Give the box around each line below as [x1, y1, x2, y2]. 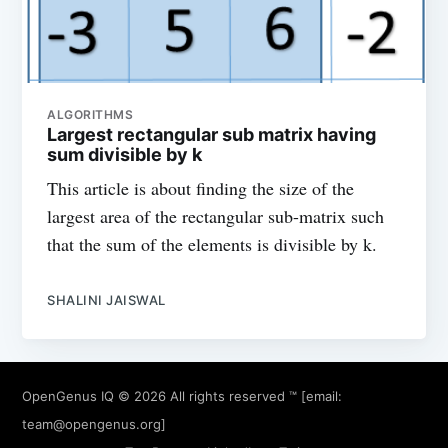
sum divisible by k [47, 144, 203, 166]
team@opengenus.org [22, 415, 162, 432]
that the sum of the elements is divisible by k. [47, 232, 378, 257]
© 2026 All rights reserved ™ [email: [114, 387, 343, 404]
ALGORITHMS [47, 107, 134, 123]
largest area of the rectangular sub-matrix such [47, 204, 385, 229]
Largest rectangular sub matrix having [47, 124, 377, 146]
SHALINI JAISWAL [47, 292, 166, 309]
